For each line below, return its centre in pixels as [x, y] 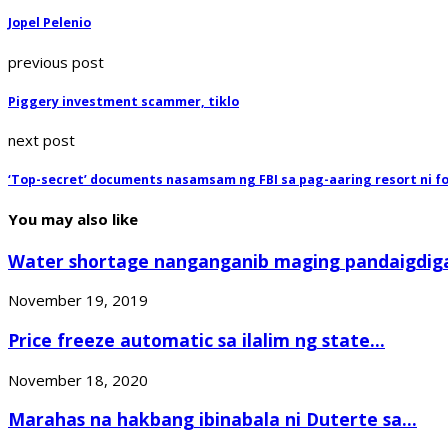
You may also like [73, 218]
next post [41, 140]
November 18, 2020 [78, 379]
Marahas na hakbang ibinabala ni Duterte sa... [212, 419]
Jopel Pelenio [49, 23]
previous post [56, 61]
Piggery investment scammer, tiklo [123, 101]
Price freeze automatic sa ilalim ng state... [196, 340]
